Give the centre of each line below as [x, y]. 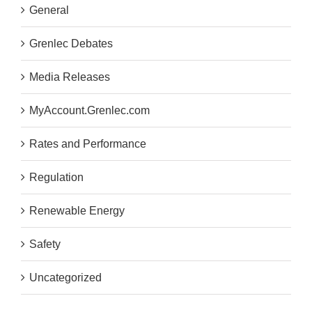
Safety [45, 244]
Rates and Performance [88, 144]
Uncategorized [65, 278]
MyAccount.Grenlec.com [89, 111]
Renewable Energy [77, 211]
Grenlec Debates [71, 44]
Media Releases [70, 77]
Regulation [56, 178]
